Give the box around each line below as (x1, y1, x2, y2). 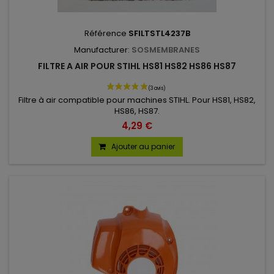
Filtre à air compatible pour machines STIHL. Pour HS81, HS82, (18, 94, 256, 106)
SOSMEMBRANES (131, 44, 200, 56)
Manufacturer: (74, 44, 131, 56)
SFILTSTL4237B (128, 28, 190, 39)
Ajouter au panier (111, 141, 175, 152)
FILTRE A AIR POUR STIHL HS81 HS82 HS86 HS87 (38, 60, 236, 72)
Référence (84, 28, 128, 39)
